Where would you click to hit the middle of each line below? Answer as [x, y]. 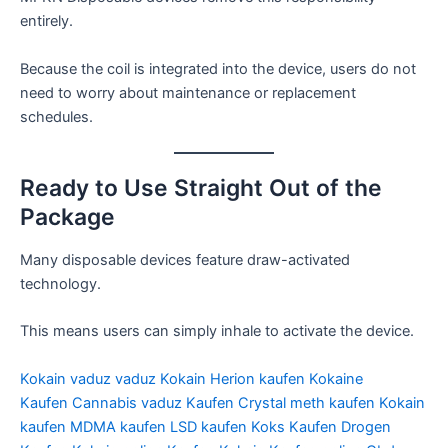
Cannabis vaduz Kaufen [153, 402]
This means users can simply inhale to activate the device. [217, 331]
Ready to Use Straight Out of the [201, 187]
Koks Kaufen [294, 426]
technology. [60, 283]
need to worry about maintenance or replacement [188, 92]
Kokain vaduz [65, 378]
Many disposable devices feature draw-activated [185, 259]
